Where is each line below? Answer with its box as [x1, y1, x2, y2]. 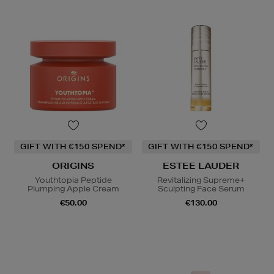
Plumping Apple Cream [27, 183, 119, 194]
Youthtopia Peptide [34, 174, 112, 185]
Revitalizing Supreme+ [157, 174, 245, 185]
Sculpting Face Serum [157, 183, 245, 194]
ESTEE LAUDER [163, 160, 239, 171]
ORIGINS [52, 160, 94, 171]
